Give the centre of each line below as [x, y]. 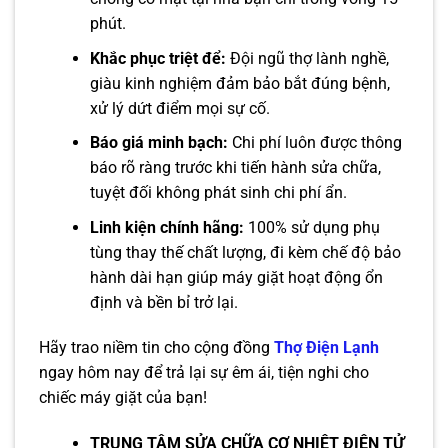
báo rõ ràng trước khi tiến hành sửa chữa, [235, 168]
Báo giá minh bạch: [158, 143]
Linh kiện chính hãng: [166, 227]
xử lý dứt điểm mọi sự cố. [179, 108]
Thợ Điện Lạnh [326, 347]
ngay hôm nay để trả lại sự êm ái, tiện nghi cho [204, 372]
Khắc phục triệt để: [157, 58]
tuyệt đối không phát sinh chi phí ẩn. [218, 193]
